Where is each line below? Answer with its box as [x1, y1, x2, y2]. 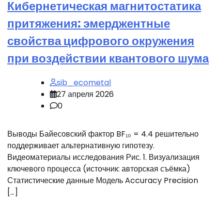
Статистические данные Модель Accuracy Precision [7, 174, 198, 186]
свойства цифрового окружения [7, 32, 194, 49]
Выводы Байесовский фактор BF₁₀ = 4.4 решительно [7, 128, 199, 139]
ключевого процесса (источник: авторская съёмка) [7, 163, 190, 174]
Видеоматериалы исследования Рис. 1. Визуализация [7, 151, 200, 163]
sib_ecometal [57, 77, 111, 88]
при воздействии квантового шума [7, 50, 209, 66]
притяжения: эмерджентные [7, 15, 170, 31]
